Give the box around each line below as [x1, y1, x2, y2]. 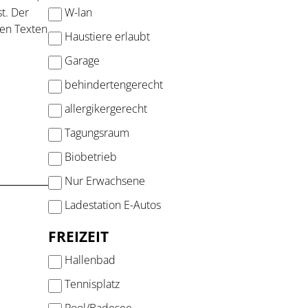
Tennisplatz [64, 276, 120, 291]
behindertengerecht [64, 77, 163, 92]
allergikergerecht [64, 101, 147, 116]
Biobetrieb [64, 149, 117, 164]
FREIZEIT [47, 226, 109, 246]
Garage [64, 53, 100, 68]
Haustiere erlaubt [64, 29, 150, 44]
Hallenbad [64, 252, 115, 267]
